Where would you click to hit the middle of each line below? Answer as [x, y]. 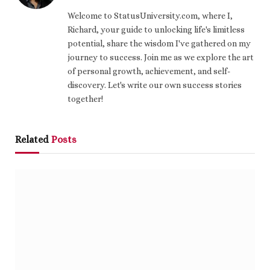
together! [85, 99]
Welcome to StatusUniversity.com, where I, [150, 16]
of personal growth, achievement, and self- [149, 71]
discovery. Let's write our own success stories [155, 85]
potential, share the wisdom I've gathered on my [159, 44]
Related [33, 140]
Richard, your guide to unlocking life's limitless [156, 30]
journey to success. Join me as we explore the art [161, 58]
